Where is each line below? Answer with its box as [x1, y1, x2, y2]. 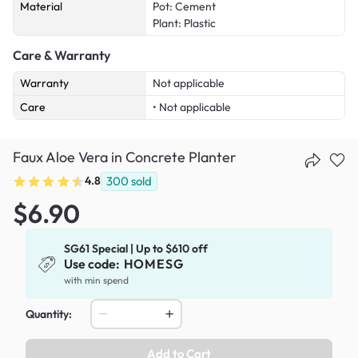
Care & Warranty [13, 47, 110, 64]
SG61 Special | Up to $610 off [64, 241, 209, 256]
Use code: [64, 255, 123, 272]
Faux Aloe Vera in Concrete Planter [13, 148, 237, 167]
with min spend [64, 273, 129, 286]
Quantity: [26, 306, 72, 321]
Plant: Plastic [153, 16, 216, 31]
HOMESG [123, 255, 184, 272]
